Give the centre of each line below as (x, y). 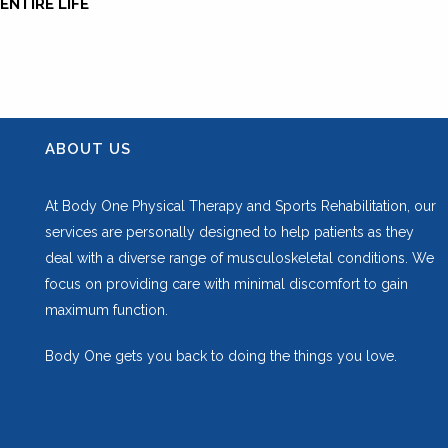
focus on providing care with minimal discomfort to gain (226, 284)
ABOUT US (88, 149)
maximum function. (106, 310)
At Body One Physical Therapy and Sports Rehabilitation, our (240, 206)
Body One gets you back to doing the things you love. (221, 356)
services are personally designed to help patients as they (229, 232)
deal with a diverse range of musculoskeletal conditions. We (239, 258)
